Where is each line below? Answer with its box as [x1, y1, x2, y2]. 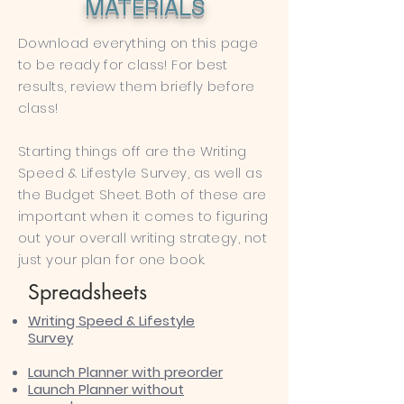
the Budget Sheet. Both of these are [18, 185, 267, 204]
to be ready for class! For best [18, 55, 228, 74]
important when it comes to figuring [18, 207, 269, 225]
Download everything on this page [18, 33, 259, 52]
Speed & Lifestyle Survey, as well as [18, 163, 263, 182]
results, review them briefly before [18, 77, 255, 96]
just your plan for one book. [18, 250, 206, 269]
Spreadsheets [28, 279, 147, 306]
